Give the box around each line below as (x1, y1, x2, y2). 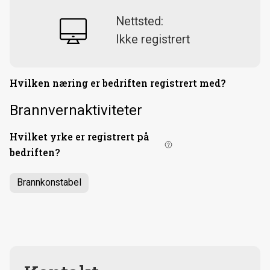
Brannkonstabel (17, 177, 81, 189)
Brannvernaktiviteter (10, 101, 142, 119)
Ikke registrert (116, 32, 190, 47)
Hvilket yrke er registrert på (10, 130, 149, 143)
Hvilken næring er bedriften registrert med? (10, 77, 226, 90)
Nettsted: (116, 14, 163, 29)
